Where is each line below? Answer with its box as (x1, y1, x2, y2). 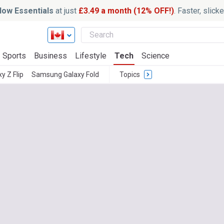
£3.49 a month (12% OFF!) (78, 5, 174, 15)
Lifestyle (75, 51, 106, 60)
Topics (119, 70, 140, 78)
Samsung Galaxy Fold (31, 70, 99, 78)
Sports (2, 51, 26, 60)
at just (53, 5, 78, 15)
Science (141, 51, 169, 60)
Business (34, 51, 67, 60)
